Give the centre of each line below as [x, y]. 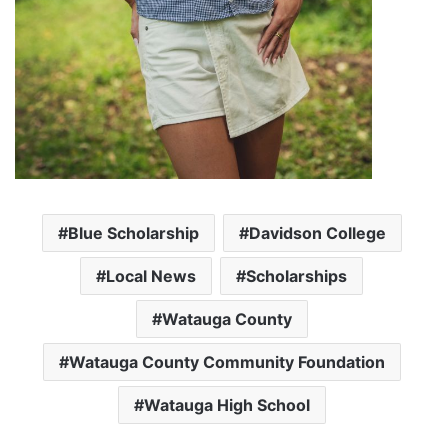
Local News [151, 276]
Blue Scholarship [133, 233]
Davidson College [317, 233]
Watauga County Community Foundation [226, 362]
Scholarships [296, 276]
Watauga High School [226, 405]
